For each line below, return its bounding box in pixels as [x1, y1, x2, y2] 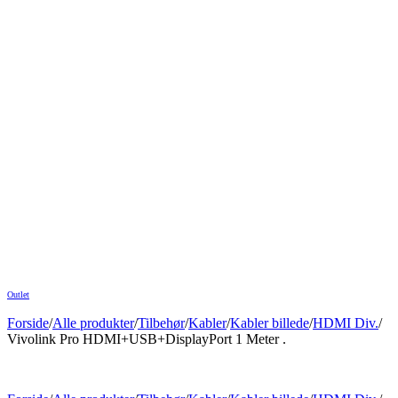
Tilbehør [138, 314, 185, 330]
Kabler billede [230, 314, 309, 330]
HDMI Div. [313, 314, 378, 330]
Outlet [7, 289, 29, 299]
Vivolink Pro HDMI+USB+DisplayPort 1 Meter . [7, 330, 286, 346]
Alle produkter [52, 314, 134, 330]
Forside [7, 314, 49, 330]
